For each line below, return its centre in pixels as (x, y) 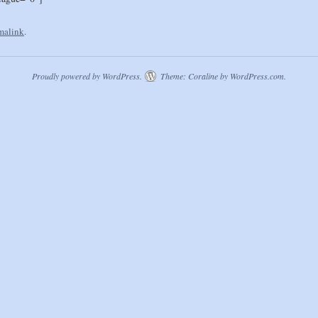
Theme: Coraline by (194, 76)
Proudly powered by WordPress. (87, 76)
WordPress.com (257, 76)
